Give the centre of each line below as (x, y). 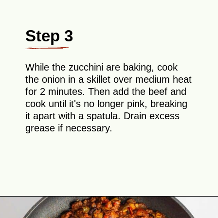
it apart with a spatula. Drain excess (103, 116)
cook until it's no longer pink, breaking (107, 104)
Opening (41, 210)
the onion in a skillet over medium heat (109, 80)
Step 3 (49, 36)
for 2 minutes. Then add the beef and (106, 92)
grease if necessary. (69, 128)
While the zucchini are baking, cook (102, 67)
